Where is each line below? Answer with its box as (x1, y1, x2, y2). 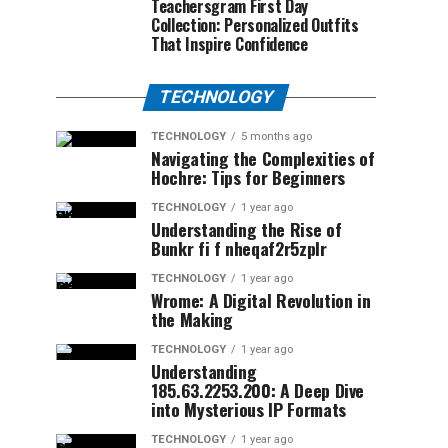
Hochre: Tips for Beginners (151, 164, 345, 190)
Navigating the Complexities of (151, 145, 375, 171)
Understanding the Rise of (151, 216, 342, 242)
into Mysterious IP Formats (151, 396, 346, 422)
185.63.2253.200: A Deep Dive (151, 377, 365, 403)
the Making (151, 306, 233, 332)
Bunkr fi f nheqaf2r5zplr (151, 235, 327, 261)
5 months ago (241, 130, 312, 143)
